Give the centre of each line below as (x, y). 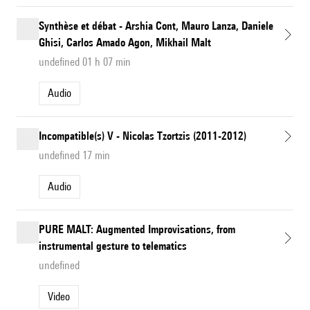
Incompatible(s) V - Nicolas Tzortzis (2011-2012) (143, 136)
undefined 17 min (74, 156)
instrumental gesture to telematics (113, 246)
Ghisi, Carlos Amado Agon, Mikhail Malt (125, 43)
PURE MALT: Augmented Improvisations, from (137, 230)
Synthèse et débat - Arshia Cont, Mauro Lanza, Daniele (156, 26)
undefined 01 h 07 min (85, 62)
